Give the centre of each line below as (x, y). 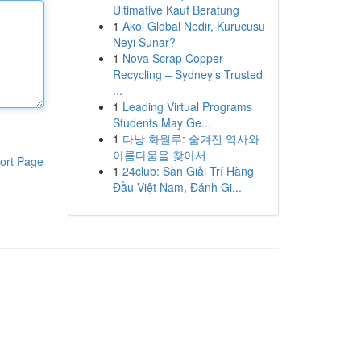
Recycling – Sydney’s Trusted (187, 74)
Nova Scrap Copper (172, 58)
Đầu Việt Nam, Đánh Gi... (177, 187)
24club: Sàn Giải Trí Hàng (188, 171)
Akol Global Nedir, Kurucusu (193, 26)
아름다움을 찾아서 (159, 155)
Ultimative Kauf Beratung (176, 10)
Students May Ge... (162, 122)
